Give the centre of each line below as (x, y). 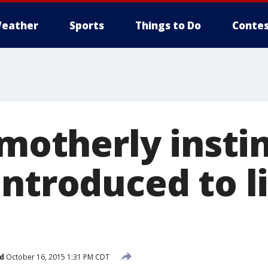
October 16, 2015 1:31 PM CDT (57, 257)
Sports (87, 25)
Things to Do (168, 25)
